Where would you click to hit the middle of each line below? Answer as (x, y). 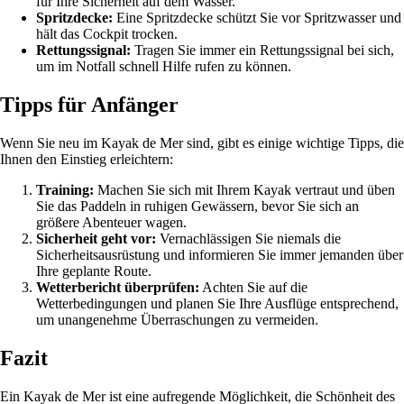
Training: (65, 190)
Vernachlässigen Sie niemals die (248, 239)
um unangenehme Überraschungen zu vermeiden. (177, 320)
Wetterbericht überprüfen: (118, 288)
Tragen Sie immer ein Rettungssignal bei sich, (262, 50)
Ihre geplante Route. (94, 271)
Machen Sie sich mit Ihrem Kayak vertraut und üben (244, 190)
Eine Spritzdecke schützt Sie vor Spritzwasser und (257, 18)
